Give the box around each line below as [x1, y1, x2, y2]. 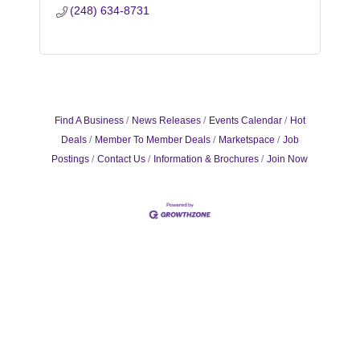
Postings [51, 153, 90, 165]
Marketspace [218, 133, 275, 145]
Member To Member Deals [94, 133, 211, 145]
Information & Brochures [153, 153, 260, 165]
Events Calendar [208, 114, 282, 126]
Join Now [267, 153, 309, 165]
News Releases [131, 114, 201, 126]
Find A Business [54, 114, 124, 126]
